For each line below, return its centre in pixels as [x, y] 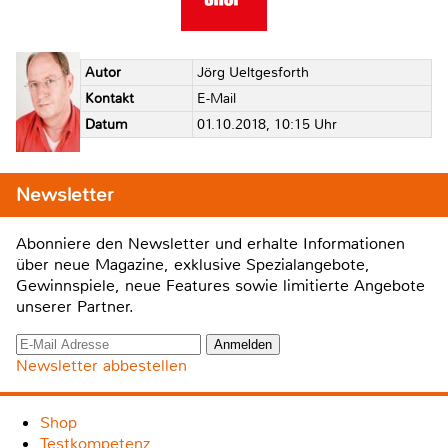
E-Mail [216, 98]
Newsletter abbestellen [101, 366]
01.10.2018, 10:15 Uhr [266, 124]
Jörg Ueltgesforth [252, 72]
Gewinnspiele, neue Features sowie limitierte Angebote [220, 286]
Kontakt [109, 98]
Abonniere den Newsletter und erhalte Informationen [210, 244]
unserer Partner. [75, 307]
